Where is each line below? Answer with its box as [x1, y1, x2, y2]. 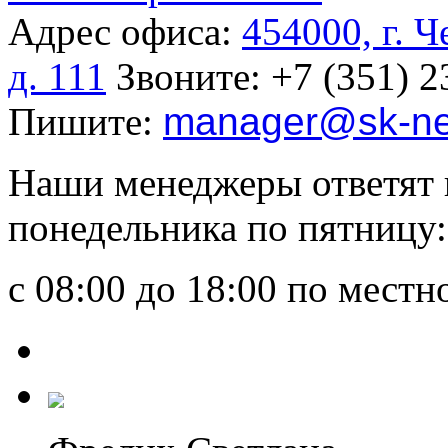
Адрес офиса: [8, 9, 242, 53]
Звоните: [106, 54, 271, 98]
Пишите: [8, 99, 163, 143]
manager [163, 99, 318, 143]
